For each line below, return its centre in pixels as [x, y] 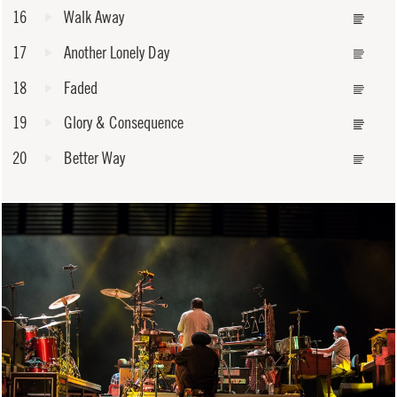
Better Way [95, 158]
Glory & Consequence [124, 123]
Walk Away [94, 17]
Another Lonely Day [117, 53]
